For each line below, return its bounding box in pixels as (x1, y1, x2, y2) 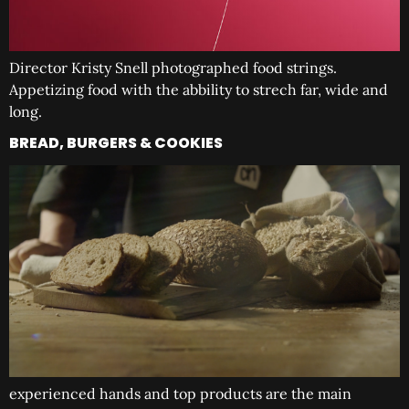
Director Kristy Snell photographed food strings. (9, 58, 337, 78)
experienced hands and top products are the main (9, 384, 351, 404)
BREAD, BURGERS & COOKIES (9, 131, 223, 153)
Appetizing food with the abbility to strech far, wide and (9, 80, 388, 100)
